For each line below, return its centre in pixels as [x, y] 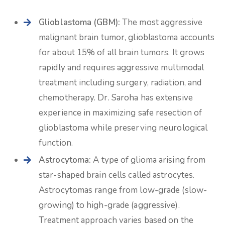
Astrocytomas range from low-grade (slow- [123, 190]
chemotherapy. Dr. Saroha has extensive [116, 98]
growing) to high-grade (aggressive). [109, 205]
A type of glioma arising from [148, 160]
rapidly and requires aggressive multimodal [122, 68]
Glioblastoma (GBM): [79, 22]
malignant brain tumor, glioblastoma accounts [127, 37]
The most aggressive [161, 22]
